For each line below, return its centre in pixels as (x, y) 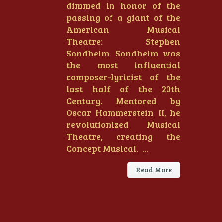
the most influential (123, 65)
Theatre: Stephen (123, 41)
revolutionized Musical (123, 124)
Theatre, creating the (123, 136)
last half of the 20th (123, 89)
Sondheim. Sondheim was (123, 53)
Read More (154, 170)
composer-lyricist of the (123, 77)
